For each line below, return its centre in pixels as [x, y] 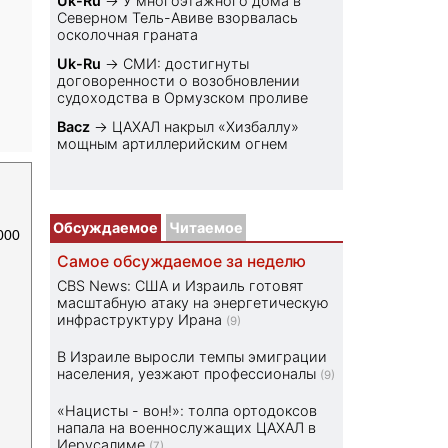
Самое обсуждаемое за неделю [182, 262]
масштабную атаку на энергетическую [193, 303]
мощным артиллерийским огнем [173, 144]
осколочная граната [128, 35]
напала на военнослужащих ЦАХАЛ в [187, 428]
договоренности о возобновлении [179, 81]
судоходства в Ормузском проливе [183, 98]
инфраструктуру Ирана [140, 320]
